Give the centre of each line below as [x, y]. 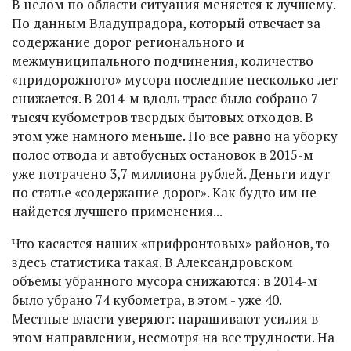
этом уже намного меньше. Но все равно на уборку [175, 136]
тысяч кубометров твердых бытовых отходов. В [163, 117]
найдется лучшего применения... [117, 211]
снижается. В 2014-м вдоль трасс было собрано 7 [165, 98]
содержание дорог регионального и [128, 42]
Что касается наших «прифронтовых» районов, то [171, 243]
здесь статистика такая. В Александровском [152, 262]
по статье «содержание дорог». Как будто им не [164, 192]
